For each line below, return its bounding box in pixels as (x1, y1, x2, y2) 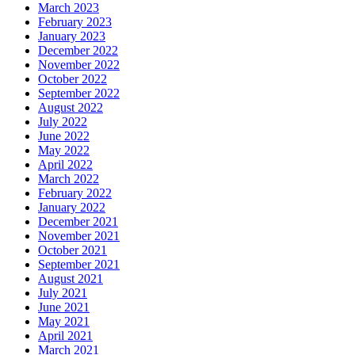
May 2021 (38, 314, 90, 328)
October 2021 (38, 242, 107, 257)
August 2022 (38, 100, 103, 114)
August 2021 (38, 271, 103, 285)
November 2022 (38, 57, 120, 71)
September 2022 (38, 86, 120, 100)
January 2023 (38, 29, 105, 43)
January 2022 (38, 200, 105, 214)
